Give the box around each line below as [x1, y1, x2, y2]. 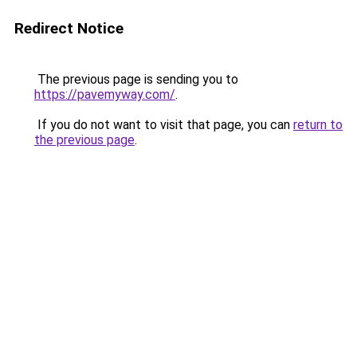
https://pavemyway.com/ [34, 87, 175, 102]
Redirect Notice [14, 19, 124, 37]
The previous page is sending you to [34, 72, 238, 87]
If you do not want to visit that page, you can [34, 117, 293, 132]
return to [293, 117, 343, 132]
